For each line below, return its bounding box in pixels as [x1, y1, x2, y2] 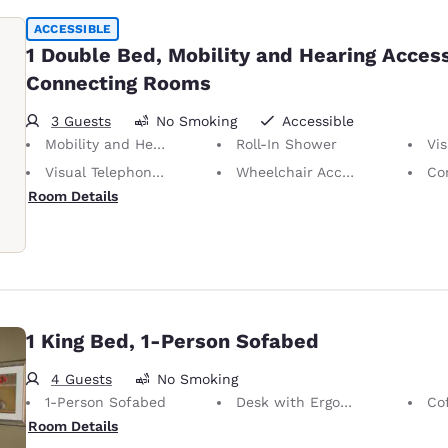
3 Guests [51, 112, 111, 129]
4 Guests [51, 370, 112, 387]
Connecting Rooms [26, 70, 211, 95]
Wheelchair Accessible [236, 163, 342, 180]
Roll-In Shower [236, 135, 337, 152]
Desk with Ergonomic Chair [236, 393, 340, 410]
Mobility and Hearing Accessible [45, 135, 153, 152]
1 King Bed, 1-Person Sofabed [26, 328, 319, 353]
